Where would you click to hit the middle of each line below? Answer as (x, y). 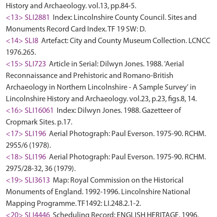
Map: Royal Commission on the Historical (117, 181)
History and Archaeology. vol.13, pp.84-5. (71, 6)
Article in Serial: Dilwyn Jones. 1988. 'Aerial (116, 64)
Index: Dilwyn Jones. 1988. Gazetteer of (118, 111)
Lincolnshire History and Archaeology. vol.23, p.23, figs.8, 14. (101, 99)
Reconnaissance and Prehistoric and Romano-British (90, 76)
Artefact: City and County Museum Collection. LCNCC (125, 41)
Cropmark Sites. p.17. (39, 123)
